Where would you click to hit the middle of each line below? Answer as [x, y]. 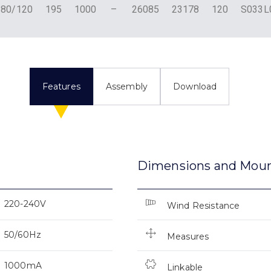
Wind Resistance [203, 206]
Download [195, 87]
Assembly [127, 87]
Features [61, 87]
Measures [188, 237]
